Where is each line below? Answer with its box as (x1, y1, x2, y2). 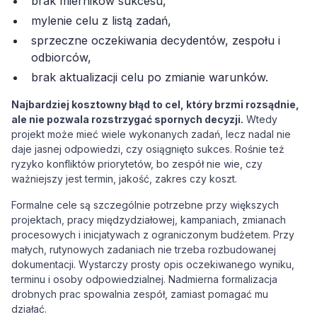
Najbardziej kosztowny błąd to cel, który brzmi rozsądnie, (11, 98, 299, 110)
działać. (11, 303, 47, 315)
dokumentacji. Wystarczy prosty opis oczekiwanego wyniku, (11, 258, 294, 270)
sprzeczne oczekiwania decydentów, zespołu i (31, 33, 280, 47)
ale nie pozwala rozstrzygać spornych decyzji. (11, 113, 243, 125)
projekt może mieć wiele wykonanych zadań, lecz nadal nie (11, 128, 291, 140)
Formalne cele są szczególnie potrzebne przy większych (11, 199, 279, 211)
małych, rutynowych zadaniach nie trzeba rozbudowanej (11, 243, 276, 255)
